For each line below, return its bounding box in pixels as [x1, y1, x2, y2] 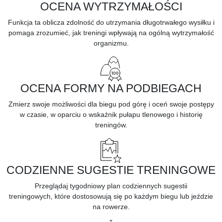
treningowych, [9, 192, 53, 200]
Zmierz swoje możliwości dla [8, 100, 97, 108]
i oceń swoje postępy [148, 100, 214, 108]
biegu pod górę [99, 100, 147, 108]
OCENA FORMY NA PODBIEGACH [20, 81, 202, 95]
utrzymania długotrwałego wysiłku [106, 18, 211, 26]
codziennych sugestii [122, 181, 187, 190]
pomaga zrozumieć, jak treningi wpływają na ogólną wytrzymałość [8, 28, 214, 37]
